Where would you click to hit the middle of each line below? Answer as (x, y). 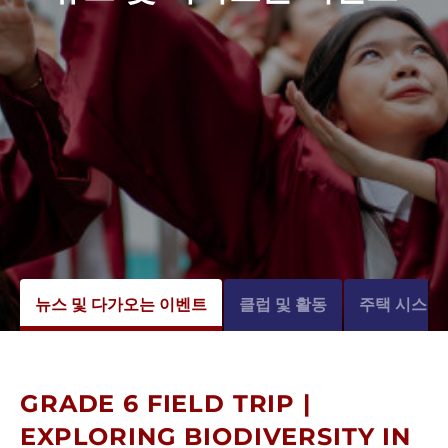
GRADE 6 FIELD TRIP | (165, 404)
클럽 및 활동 (283, 304)
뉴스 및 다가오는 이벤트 (121, 304)
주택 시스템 (401, 304)
